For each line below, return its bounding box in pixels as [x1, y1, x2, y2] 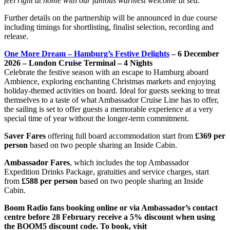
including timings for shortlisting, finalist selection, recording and [4, 22, 214, 31]
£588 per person [22, 176, 78, 185]
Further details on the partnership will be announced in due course [4, 13, 217, 22]
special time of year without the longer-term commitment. [4, 113, 189, 123]
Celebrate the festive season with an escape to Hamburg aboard [4, 67, 208, 76]
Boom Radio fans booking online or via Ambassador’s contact [4, 203, 218, 212]
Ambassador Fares [4, 158, 70, 167]
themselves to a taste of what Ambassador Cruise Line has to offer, [4, 95, 219, 104]
